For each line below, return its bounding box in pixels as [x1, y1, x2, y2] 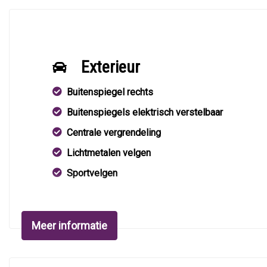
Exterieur [81, 57, 140, 77]
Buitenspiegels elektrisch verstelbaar [67, 107, 223, 118]
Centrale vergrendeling [67, 127, 161, 138]
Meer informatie [32, 219, 107, 232]
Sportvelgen [67, 167, 117, 179]
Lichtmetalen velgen [67, 147, 151, 159]
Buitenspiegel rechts [67, 86, 153, 98]
